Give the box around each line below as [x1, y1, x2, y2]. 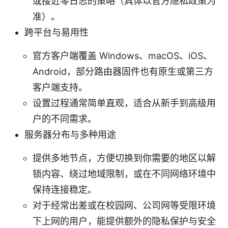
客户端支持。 [33, 81, 88, 93]
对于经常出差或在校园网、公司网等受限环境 [33, 199, 216, 211]
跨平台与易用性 [24, 26, 89, 38]
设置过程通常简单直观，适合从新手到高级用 [33, 97, 216, 108]
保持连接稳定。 [33, 184, 97, 195]
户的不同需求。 [33, 113, 97, 124]
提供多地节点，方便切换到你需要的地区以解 [33, 152, 216, 163]
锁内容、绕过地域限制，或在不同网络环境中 [33, 168, 216, 179]
